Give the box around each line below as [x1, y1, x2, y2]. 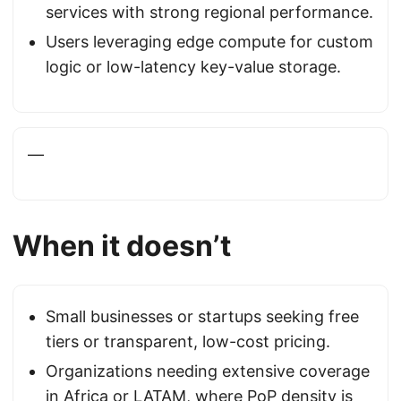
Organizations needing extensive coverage [46, 362, 370, 380]
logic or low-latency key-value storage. [46, 57, 341, 76]
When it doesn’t [13, 228, 231, 263]
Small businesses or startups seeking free [46, 307, 359, 326]
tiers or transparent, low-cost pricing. [46, 332, 330, 351]
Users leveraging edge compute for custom [46, 32, 373, 51]
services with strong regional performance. [46, 3, 373, 21]
